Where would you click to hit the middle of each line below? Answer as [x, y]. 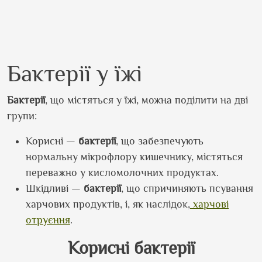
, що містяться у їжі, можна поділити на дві [146, 100]
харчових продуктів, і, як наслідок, [108, 204]
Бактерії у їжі [75, 73]
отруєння [48, 220]
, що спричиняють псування [187, 188]
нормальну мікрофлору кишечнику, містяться [134, 157]
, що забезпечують [160, 141]
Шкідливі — [55, 188]
